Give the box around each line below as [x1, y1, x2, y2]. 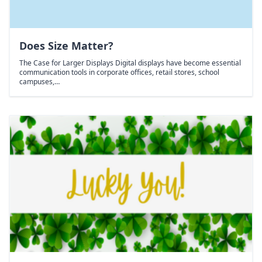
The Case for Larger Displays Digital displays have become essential [19, 58, 241, 68]
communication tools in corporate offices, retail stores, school [19, 67, 219, 78]
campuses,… [19, 77, 60, 87]
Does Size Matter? [19, 39, 113, 53]
